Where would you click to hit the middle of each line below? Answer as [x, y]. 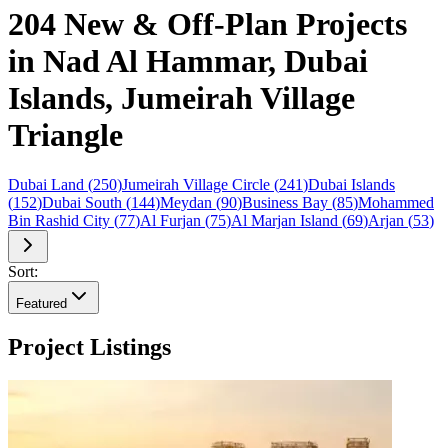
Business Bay [285, 202]
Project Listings [89, 346]
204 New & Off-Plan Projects [207, 24]
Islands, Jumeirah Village [181, 98]
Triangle [65, 135]
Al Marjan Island [284, 220]
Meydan [186, 202]
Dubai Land [46, 184]
